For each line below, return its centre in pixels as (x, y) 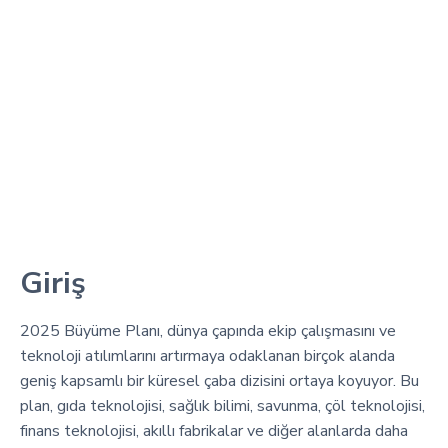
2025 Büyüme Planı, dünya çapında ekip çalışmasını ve (208, 330)
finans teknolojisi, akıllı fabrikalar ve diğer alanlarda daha (214, 430)
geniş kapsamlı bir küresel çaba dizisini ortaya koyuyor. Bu (219, 380)
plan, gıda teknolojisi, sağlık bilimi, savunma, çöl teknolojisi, (222, 405)
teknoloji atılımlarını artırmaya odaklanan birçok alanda (207, 355)
